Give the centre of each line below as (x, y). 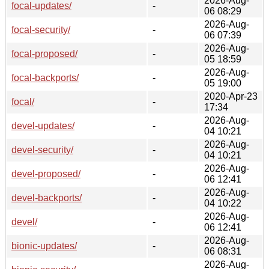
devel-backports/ (47, 198)
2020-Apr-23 (231, 96)
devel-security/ (42, 150)
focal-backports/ (45, 77)
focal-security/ (41, 29)
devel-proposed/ (46, 174)
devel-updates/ (43, 125)
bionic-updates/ (44, 246)
